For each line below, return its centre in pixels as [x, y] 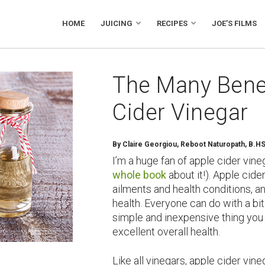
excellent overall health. [167, 231]
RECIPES [172, 23]
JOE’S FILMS [234, 23]
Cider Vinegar [180, 112]
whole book [140, 174]
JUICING [116, 23]
